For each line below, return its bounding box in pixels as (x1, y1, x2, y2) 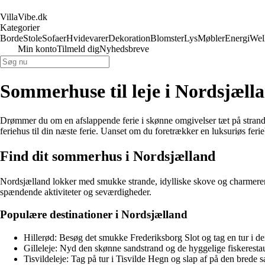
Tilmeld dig (57, 44, 99, 54)
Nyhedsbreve (99, 44, 149, 54)
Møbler (198, 33, 225, 43)
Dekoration (108, 33, 150, 43)
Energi (225, 33, 250, 43)
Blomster (150, 33, 184, 43)
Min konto (18, 44, 57, 54)
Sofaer (42, 33, 66, 43)
